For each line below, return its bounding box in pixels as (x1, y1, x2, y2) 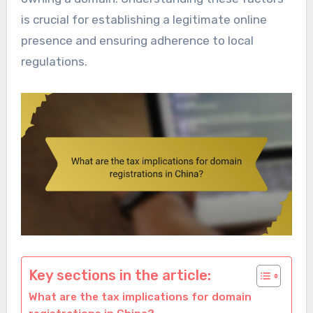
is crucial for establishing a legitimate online (20, 13, 267, 27)
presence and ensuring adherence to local (20, 34, 254, 48)
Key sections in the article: (28, 267, 211, 284)
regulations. (20, 54, 87, 69)
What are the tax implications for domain (28, 291, 252, 304)
